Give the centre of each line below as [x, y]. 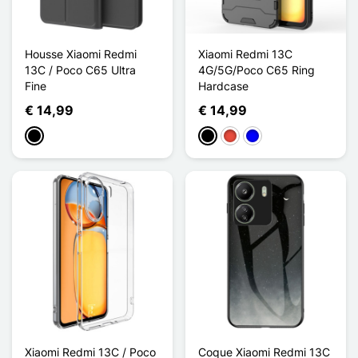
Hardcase [223, 86]
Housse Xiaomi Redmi [81, 54]
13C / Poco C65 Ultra [80, 70]
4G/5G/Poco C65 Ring [257, 70]
